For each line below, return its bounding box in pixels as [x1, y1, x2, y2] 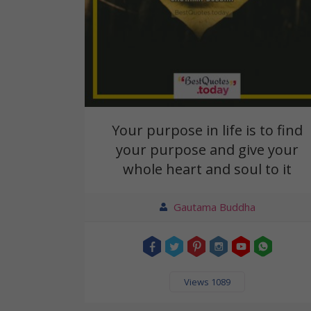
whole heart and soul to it [123, 159, 292, 178]
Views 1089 [184, 275, 231, 288]
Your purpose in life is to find [112, 120, 303, 140]
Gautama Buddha [173, 199, 255, 214]
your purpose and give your [116, 140, 299, 159]
